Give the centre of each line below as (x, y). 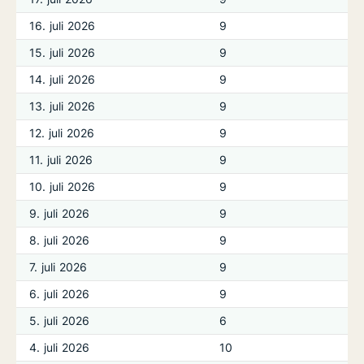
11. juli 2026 (61, 160)
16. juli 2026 (63, 26)
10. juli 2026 (63, 186)
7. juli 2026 (58, 267)
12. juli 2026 (62, 133)
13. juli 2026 (63, 106)
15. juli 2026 (63, 52)
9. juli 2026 (60, 213)
